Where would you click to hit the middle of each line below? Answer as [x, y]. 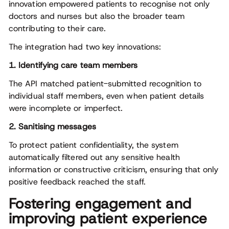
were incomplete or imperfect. [66, 108]
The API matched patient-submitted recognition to [105, 84]
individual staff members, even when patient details [107, 96]
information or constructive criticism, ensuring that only [114, 170]
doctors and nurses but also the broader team [97, 16]
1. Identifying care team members [73, 65]
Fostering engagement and [100, 204]
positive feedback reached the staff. [77, 182]
